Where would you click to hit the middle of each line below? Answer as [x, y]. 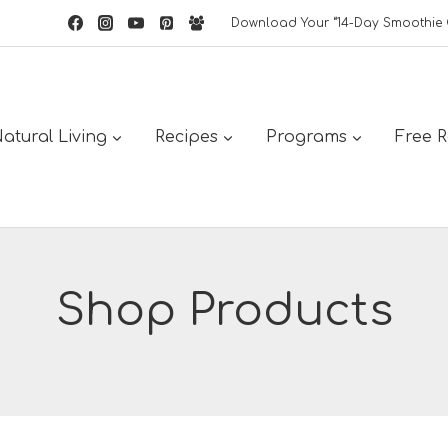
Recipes [186, 137]
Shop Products [224, 310]
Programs [306, 137]
